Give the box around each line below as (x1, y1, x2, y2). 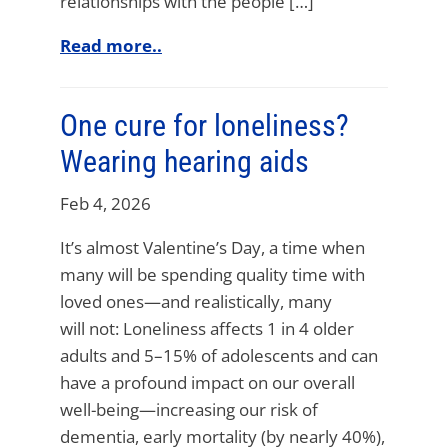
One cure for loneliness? (60, 107, 349, 143)
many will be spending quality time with (60, 262, 365, 286)
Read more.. (60, 33, 162, 57)
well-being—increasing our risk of (60, 397, 318, 421)
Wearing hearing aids (60, 143, 309, 179)
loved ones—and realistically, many (60, 289, 332, 313)
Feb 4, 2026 (60, 191, 151, 215)
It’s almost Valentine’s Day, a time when (60, 235, 365, 259)
